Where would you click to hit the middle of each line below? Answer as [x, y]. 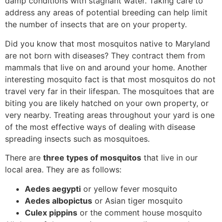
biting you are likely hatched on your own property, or [107, 103]
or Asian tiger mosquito [138, 200]
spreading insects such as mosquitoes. [77, 139]
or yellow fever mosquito [129, 189]
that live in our [169, 158]
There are [24, 158]
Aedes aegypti [53, 189]
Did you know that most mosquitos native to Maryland [108, 43]
